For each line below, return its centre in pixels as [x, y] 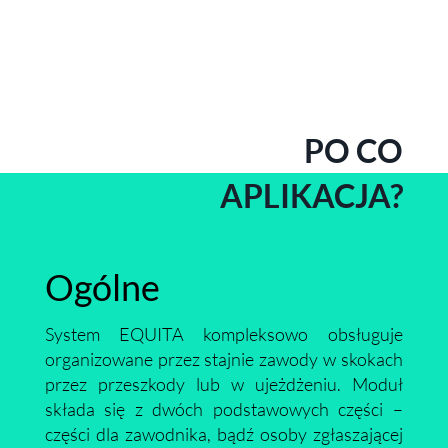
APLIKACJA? [312, 195]
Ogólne [102, 287]
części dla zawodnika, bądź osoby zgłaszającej [223, 434]
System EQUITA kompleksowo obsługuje [223, 334]
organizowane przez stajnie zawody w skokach [223, 359]
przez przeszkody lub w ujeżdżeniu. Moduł [223, 384]
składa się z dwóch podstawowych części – [223, 409]
